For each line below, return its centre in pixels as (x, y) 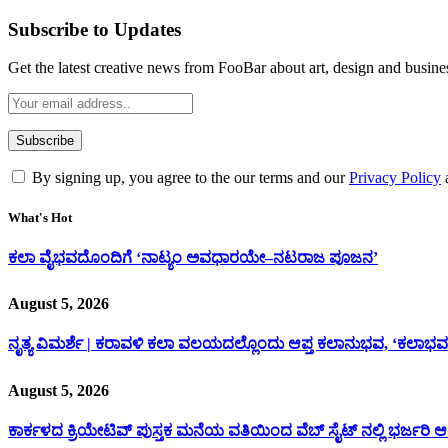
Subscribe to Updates (94, 29)
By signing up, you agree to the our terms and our (188, 178)
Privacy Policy (395, 178)
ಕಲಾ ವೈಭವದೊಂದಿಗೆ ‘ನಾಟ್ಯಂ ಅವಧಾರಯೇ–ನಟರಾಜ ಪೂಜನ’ (193, 257)
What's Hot (40, 217)
